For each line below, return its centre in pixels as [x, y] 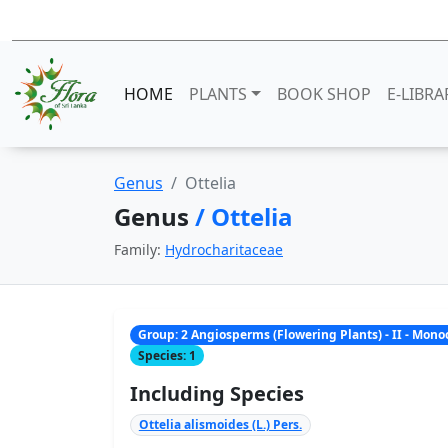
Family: [139, 249]
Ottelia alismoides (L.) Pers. [220, 424]
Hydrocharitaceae [224, 249]
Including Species [217, 393]
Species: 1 [166, 355]
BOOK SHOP [323, 94]
